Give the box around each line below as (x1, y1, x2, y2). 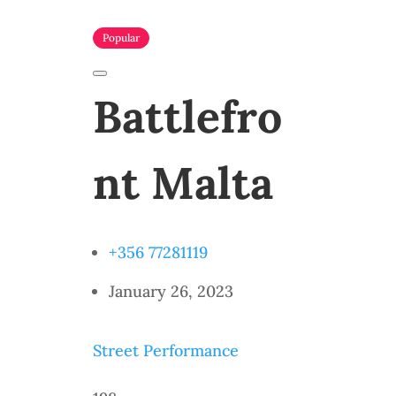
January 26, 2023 (108, 281, 233, 301)
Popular (102, 31, 140, 44)
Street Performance (92, 340, 239, 361)
